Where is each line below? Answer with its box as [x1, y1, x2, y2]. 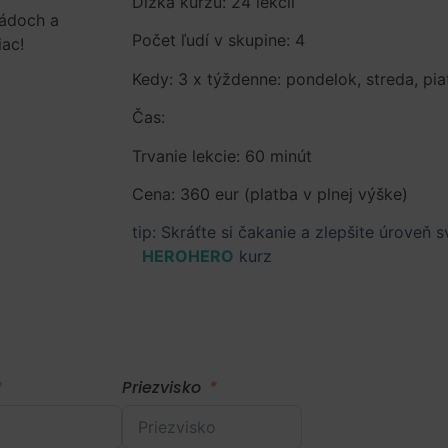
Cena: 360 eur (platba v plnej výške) [132, 183, 408, 204]
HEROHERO [142, 246, 234, 267]
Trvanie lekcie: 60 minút [132, 145, 312, 166]
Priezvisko [121, 376, 201, 400]
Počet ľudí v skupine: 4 [132, 30, 305, 51]
